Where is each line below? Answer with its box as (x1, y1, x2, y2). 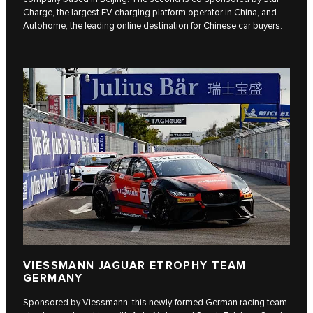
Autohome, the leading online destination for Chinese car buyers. (23, 20, 282, 31)
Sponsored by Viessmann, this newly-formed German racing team (23, 296, 287, 308)
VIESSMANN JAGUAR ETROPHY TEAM (23, 259, 247, 272)
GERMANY (23, 271, 83, 285)
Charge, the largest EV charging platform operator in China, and (23, 6, 277, 18)
